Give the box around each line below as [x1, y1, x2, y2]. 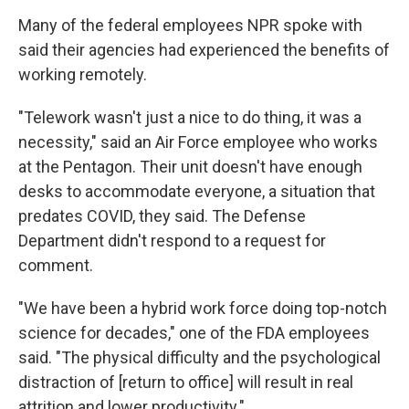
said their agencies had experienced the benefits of [18, 40, 390, 59]
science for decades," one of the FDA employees [18, 323, 370, 342]
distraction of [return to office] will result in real [18, 372, 353, 392]
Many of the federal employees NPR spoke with [18, 16, 362, 35]
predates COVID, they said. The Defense [18, 206, 306, 225]
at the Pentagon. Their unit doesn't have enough [18, 157, 362, 176]
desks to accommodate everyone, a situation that [18, 182, 375, 201]
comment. [18, 256, 93, 275]
